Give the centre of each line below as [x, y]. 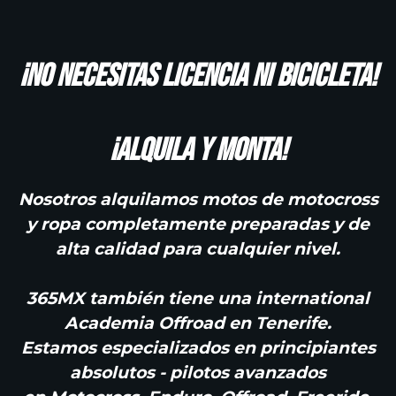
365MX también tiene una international [198, 298]
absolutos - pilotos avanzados [198, 372]
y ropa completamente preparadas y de [198, 224]
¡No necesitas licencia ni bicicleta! [198, 76]
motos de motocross [287, 199]
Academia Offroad [145, 323]
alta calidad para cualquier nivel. [198, 248]
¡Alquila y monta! [198, 150]
